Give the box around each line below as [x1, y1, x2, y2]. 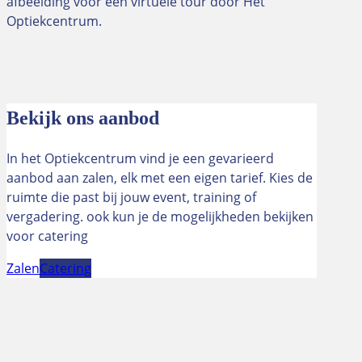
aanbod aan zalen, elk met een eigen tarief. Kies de [6, 168, 313, 187]
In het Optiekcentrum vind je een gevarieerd [6, 149, 274, 167]
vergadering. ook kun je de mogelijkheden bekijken [6, 207, 314, 225]
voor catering [6, 226, 88, 245]
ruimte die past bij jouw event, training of [6, 187, 256, 206]
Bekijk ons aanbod [6, 107, 159, 128]
